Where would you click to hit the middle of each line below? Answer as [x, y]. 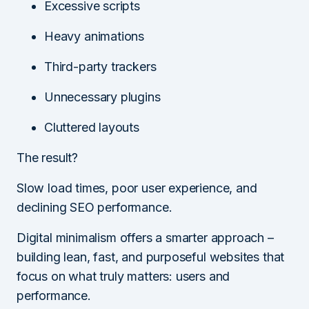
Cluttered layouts [92, 127]
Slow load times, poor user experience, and [137, 188]
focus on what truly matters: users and [123, 276]
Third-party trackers [100, 66]
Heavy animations [94, 36]
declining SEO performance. [94, 207]
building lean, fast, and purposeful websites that [151, 257]
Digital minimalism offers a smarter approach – [145, 237]
